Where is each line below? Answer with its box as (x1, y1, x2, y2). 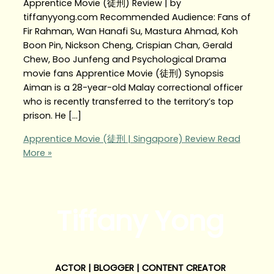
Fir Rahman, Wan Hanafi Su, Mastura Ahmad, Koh (23, 25, 238, 38)
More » (23, 146, 52, 159)
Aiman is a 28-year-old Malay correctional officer (23, 81, 243, 94)
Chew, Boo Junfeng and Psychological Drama (23, 53, 226, 66)
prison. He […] (23, 109, 81, 122)
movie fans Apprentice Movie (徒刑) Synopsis (23, 67, 224, 80)
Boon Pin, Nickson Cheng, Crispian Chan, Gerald (23, 39, 232, 52)
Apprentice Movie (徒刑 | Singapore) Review (23, 132, 215, 145)
